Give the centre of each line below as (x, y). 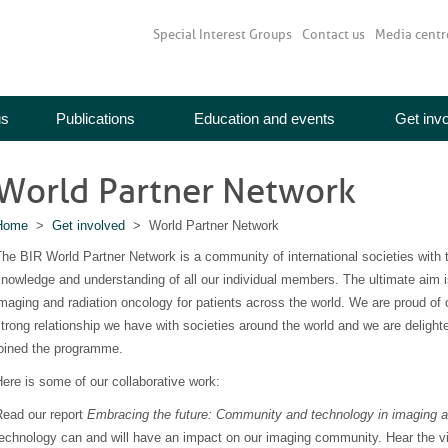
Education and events (264, 119)
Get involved (88, 226)
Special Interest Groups (222, 34)
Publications (95, 119)
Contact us (333, 34)
